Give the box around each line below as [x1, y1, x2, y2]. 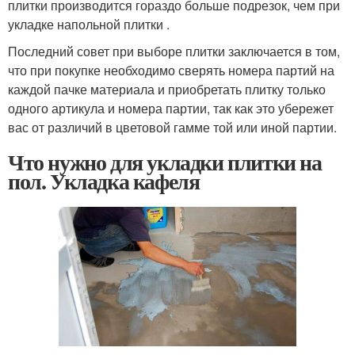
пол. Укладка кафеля [8, 164, 200, 197]
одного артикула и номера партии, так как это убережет [8, 98, 334, 117]
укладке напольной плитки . [8, 14, 170, 33]
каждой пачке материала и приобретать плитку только [8, 79, 326, 98]
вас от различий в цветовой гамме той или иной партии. [8, 117, 337, 136]
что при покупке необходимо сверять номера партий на [8, 60, 334, 79]
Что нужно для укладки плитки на [8, 145, 322, 178]
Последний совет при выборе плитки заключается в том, [8, 41, 340, 60]
